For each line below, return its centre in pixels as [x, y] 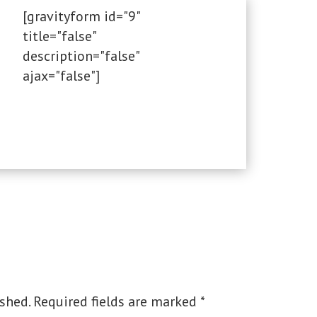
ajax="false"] [61, 75]
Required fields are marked [117, 302]
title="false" [59, 36]
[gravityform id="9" [81, 16]
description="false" [80, 56]
